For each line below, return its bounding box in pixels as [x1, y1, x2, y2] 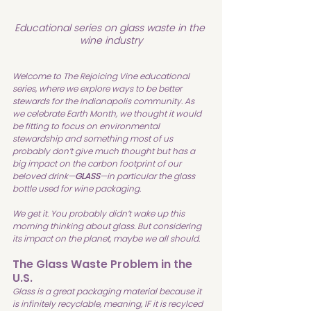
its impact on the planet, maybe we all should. [12, 233, 200, 245]
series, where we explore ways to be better [12, 83, 184, 95]
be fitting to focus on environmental [12, 120, 162, 133]
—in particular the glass [100, 170, 197, 183]
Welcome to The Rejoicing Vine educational [12, 70, 192, 83]
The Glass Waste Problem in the [12, 256, 195, 273]
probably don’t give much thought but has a [12, 145, 197, 158]
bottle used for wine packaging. [12, 183, 141, 195]
